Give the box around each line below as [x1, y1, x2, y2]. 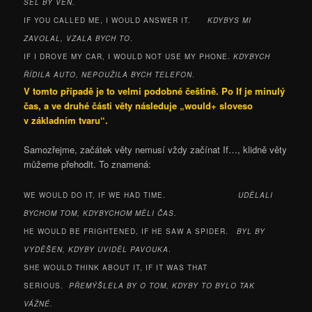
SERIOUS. [24, 281, 70, 291]
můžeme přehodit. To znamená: [24, 157, 152, 171]
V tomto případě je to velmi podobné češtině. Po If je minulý [24, 84, 286, 97]
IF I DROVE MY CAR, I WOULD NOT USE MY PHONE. [24, 51, 234, 61]
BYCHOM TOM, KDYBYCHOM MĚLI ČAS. [24, 208, 178, 219]
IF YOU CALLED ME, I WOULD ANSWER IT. [24, 15, 208, 25]
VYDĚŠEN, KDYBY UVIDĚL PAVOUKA [24, 244, 169, 255]
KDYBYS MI [208, 15, 252, 25]
